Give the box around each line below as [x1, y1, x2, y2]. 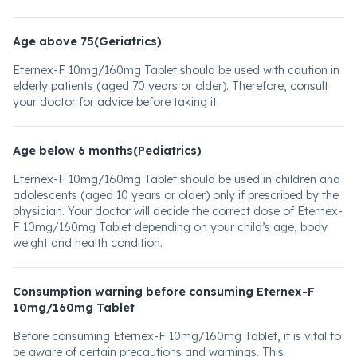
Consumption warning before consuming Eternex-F [13, 284, 315, 299]
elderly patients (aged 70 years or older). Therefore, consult [13, 79, 328, 93]
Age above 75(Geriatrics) [13, 34, 162, 49]
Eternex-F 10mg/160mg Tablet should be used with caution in [13, 63, 339, 77]
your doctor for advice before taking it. [13, 95, 219, 109]
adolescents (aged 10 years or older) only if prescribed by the [13, 188, 339, 202]
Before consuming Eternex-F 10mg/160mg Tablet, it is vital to [13, 329, 341, 343]
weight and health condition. [13, 236, 163, 250]
